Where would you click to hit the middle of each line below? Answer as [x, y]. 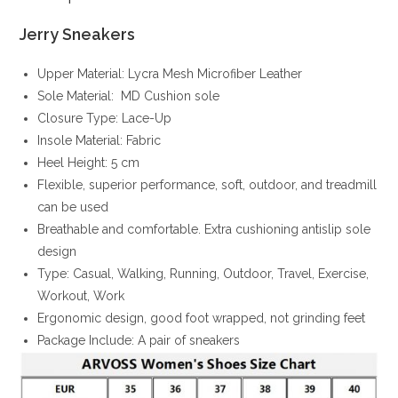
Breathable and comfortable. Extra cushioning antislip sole [204, 229]
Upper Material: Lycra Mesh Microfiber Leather [170, 73]
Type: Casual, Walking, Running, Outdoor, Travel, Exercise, [203, 273]
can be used [73, 207]
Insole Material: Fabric [99, 140]
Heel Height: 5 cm [89, 162]
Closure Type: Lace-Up [105, 118]
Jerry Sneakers [78, 34]
